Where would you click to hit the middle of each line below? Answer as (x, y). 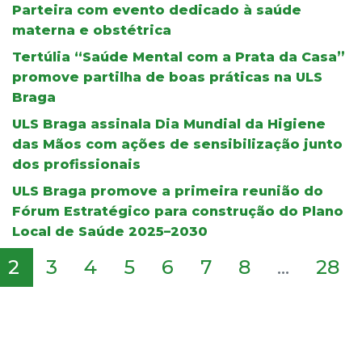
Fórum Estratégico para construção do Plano (178, 211)
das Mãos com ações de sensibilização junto (177, 144)
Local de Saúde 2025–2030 (110, 231)
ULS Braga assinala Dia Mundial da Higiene (169, 124)
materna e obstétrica (92, 30)
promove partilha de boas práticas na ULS (167, 77)
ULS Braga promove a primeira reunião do (168, 191)
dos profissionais (76, 164)
